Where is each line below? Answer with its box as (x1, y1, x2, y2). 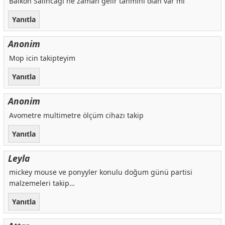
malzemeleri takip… (9, 178, 75, 188)
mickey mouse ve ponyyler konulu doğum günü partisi (9, 167, 192, 177)
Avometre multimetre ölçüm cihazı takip (9, 110, 144, 120)
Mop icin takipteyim (9, 53, 75, 63)
